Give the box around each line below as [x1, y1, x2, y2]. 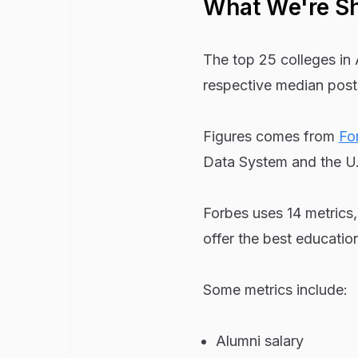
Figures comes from [202, 127, 339, 145]
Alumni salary [215, 332, 304, 349]
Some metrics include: [202, 280, 348, 298]
